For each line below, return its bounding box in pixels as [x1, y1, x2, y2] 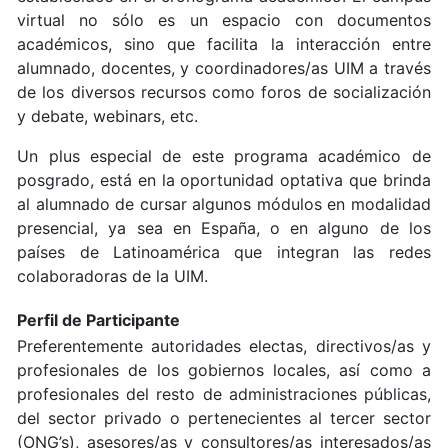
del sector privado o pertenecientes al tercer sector [17, 407, 431, 428]
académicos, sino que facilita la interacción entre [17, 33, 431, 54]
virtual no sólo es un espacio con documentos [17, 9, 431, 30]
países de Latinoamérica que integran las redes [17, 241, 431, 262]
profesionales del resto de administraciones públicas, [17, 383, 431, 404]
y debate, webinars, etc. [17, 105, 204, 126]
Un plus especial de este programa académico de [17, 145, 431, 166]
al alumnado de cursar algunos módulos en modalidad [17, 193, 431, 214]
